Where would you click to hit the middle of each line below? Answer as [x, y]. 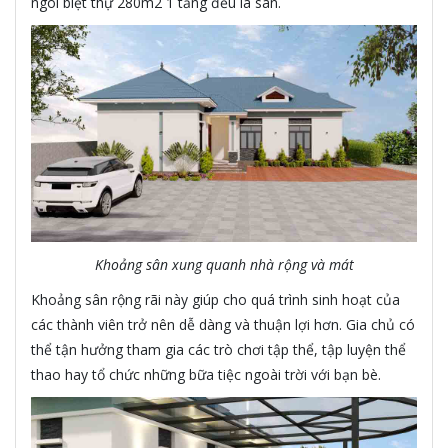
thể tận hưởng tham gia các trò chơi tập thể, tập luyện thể [218, 349]
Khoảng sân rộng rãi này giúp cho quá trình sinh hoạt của [215, 299]
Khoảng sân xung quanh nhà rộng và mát [224, 264]
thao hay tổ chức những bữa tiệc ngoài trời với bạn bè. [206, 374]
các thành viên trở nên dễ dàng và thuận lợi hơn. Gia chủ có [223, 324]
